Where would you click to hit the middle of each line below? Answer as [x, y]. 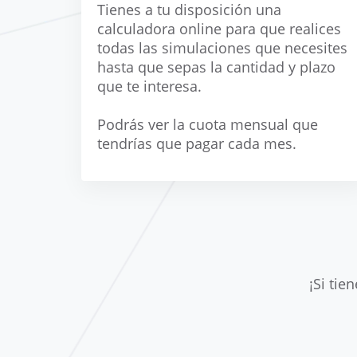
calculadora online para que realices [219, 29]
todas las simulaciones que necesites [222, 48]
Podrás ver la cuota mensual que [208, 124]
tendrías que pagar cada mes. [197, 143]
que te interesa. [149, 86]
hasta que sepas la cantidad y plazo [216, 67]
